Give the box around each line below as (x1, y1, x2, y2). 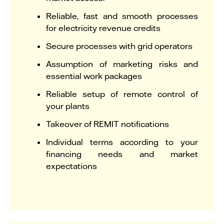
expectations (46, 160, 97, 170)
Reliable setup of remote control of (46, 88, 198, 98)
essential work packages (46, 70, 142, 80)
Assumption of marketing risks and (46, 58, 198, 68)
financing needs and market (46, 148, 198, 158)
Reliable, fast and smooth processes (46, 10, 198, 20)
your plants (46, 100, 89, 110)
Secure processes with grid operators (46, 40, 192, 50)
